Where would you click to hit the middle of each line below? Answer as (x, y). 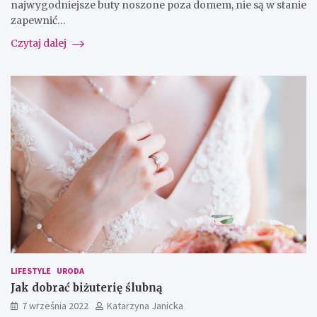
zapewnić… (38, 21)
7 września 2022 (55, 306)
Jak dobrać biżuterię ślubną (86, 288)
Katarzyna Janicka (145, 306)
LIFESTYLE (31, 271)
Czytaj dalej (40, 44)
